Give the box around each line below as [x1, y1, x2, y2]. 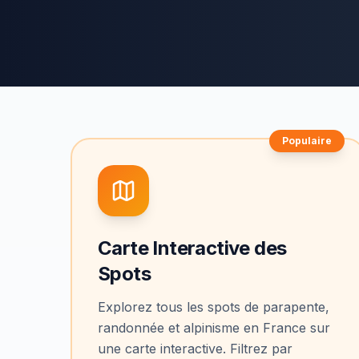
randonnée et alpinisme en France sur [98, 320, 330, 336]
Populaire [282, 135, 332, 147]
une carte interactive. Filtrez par [98, 341, 292, 357]
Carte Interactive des [98, 236, 287, 260]
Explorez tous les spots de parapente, [98, 299, 329, 315]
